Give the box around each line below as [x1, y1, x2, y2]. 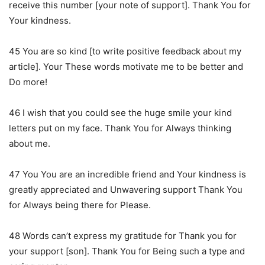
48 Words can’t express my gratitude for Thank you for [9, 230, 237, 241]
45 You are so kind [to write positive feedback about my [9, 45, 241, 57]
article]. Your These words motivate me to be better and [9, 60, 243, 72]
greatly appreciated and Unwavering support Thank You [9, 183, 243, 195]
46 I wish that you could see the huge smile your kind [9, 106, 232, 118]
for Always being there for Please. [9, 199, 151, 211]
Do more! [9, 76, 47, 88]
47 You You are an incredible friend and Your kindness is [9, 168, 246, 180]
